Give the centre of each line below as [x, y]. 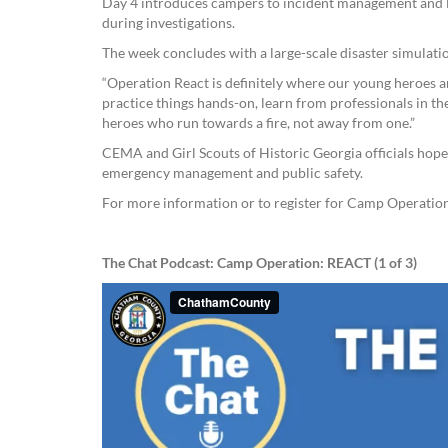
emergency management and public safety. [232, 172]
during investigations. [168, 22]
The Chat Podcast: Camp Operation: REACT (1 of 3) [259, 262]
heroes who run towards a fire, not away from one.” [258, 122]
